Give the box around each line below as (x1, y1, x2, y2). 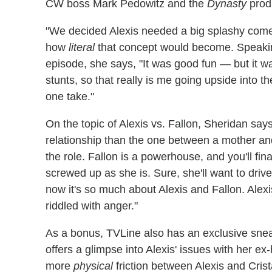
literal (69, 41, 98, 53)
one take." (46, 90, 94, 103)
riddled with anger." (46, 199, 138, 212)
